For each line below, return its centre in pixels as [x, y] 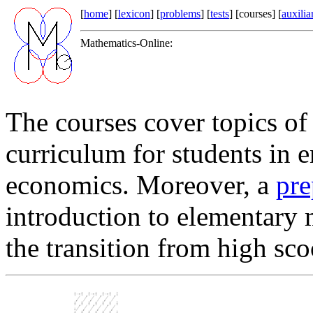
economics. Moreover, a [141, 185]
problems [180, 14]
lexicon [134, 14]
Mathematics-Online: [126, 43]
